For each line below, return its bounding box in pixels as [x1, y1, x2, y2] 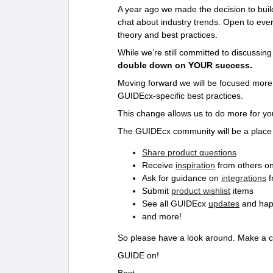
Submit [142, 185, 171, 196]
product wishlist [171, 185, 230, 196]
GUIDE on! [118, 250, 159, 260]
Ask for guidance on [142, 172, 221, 183]
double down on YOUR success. [118, 60, 252, 70]
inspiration [175, 160, 215, 170]
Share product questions [142, 147, 236, 157]
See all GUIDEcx [142, 198, 208, 208]
